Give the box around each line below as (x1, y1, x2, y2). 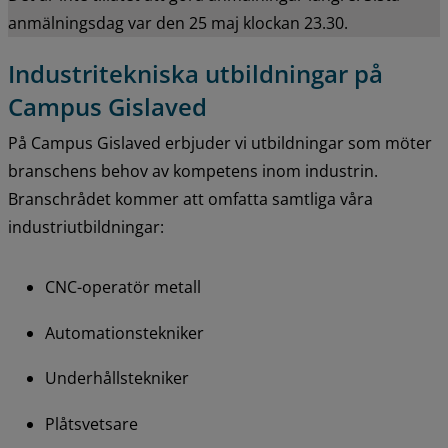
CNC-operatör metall (44, 276, 201, 299)
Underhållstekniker (44, 367, 189, 390)
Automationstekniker (44, 321, 204, 344)
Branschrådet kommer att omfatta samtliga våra (8, 188, 373, 211)
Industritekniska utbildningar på (8, 57, 383, 91)
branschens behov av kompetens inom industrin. (8, 160, 378, 183)
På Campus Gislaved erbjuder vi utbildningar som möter (8, 132, 432, 155)
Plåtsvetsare (44, 413, 138, 436)
